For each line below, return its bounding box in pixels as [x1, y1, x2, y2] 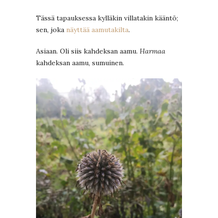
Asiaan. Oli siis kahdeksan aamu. [36, 47, 140, 56]
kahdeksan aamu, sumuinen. [36, 58, 124, 68]
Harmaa [140, 47, 165, 56]
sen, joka [36, 25, 66, 35]
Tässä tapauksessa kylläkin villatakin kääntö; [36, 14, 178, 23]
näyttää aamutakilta [66, 25, 128, 35]
